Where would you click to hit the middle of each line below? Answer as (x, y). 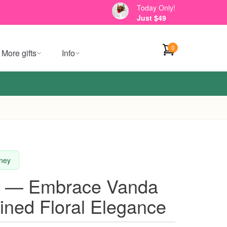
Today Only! (156, 7)
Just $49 (152, 17)
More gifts (19, 53)
